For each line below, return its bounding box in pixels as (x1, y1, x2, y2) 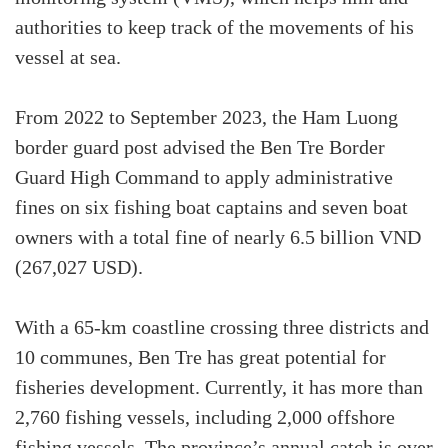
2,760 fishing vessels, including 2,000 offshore (15, 407, 395, 430)
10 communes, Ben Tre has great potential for (15, 347, 386, 370)
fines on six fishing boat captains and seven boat (15, 197, 408, 220)
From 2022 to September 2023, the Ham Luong (15, 107, 398, 130)
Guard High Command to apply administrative (15, 167, 393, 190)
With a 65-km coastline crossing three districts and (15, 317, 429, 340)
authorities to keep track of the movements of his (15, 17, 414, 40)
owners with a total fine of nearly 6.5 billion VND (15, 227, 421, 250)
